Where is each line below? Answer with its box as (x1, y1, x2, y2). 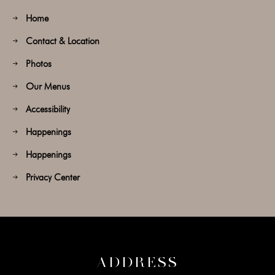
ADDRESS (96, 253, 179, 271)
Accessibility (26, 104, 70, 115)
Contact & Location (26, 36, 99, 47)
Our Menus (26, 81, 70, 92)
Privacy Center (26, 172, 80, 183)
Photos (26, 58, 52, 69)
